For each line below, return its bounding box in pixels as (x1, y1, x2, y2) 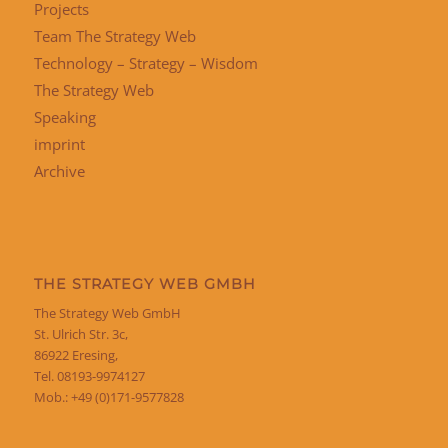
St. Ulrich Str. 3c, (33, 325, 128, 344)
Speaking (33, 107, 96, 128)
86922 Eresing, (33, 346, 118, 365)
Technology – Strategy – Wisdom (33, 53, 258, 74)
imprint (33, 134, 85, 155)
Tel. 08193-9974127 (33, 367, 145, 386)
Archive (33, 161, 85, 182)
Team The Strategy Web (33, 26, 196, 47)
